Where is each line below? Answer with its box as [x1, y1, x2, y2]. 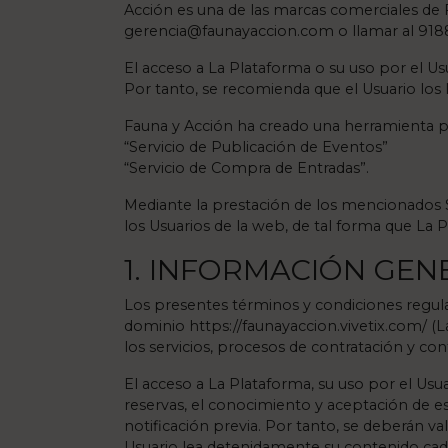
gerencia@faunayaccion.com [124, 22, 334, 40]
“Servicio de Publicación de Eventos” [124, 138, 388, 156]
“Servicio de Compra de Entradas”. [124, 159, 369, 177]
